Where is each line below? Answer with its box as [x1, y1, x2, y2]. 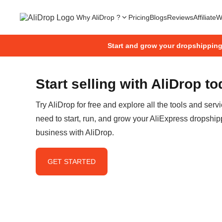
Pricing [128, 13, 150, 21]
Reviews [167, 13, 193, 21]
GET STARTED [48, 158, 96, 166]
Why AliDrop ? [76, 13, 120, 21]
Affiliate [193, 13, 216, 21]
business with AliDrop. [36, 128, 114, 137]
